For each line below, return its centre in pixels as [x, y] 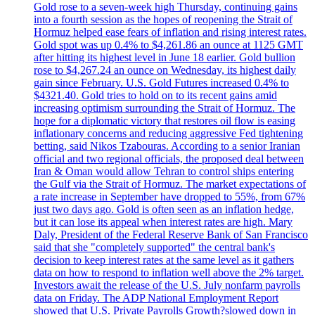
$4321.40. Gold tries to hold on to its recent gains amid [155, 96]
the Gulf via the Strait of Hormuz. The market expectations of [170, 184]
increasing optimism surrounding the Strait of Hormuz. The [165, 108]
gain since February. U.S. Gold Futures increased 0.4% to [161, 83]
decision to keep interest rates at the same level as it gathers [164, 260]
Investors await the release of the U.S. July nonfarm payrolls [167, 285]
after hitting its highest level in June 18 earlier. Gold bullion [165, 58]
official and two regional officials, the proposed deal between [169, 159]
